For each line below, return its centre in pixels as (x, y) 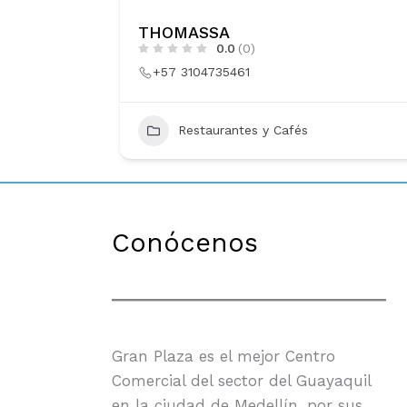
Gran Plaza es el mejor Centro (223, 357)
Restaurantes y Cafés (243, 130)
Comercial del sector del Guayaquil (241, 381)
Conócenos (185, 243)
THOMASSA (184, 32)
